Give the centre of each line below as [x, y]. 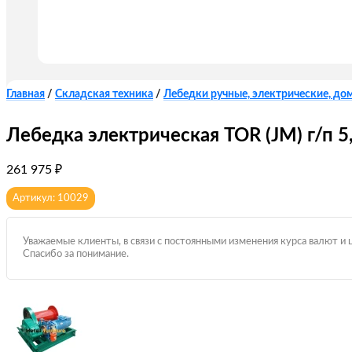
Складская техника [104, 94]
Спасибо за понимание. [76, 255]
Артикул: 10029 [51, 199]
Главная [26, 94]
